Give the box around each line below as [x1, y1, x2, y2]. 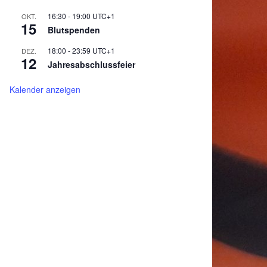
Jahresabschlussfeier [48, 58, 135, 70]
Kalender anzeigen [10, 83, 80, 95]
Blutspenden [48, 23, 100, 36]
